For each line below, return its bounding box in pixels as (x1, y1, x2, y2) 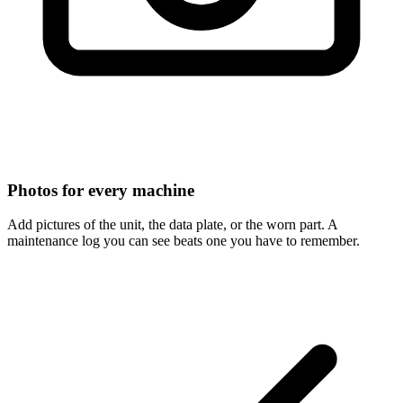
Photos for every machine (7, 180, 194, 200)
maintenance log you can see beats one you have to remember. (7, 233, 360, 249)
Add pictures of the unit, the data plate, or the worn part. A (7, 217, 337, 233)
